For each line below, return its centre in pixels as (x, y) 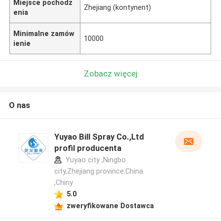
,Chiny (63, 183)
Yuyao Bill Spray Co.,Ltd (99, 137)
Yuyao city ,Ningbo (94, 160)
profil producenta (88, 148)
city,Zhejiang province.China (98, 171)
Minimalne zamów (44, 33)
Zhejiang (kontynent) (118, 7)
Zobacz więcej (110, 73)
